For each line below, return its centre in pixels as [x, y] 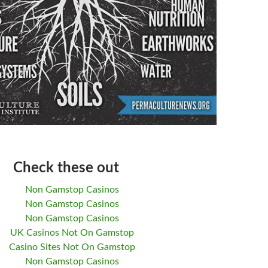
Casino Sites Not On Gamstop [72, 247]
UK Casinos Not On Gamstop [72, 232]
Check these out [66, 168]
